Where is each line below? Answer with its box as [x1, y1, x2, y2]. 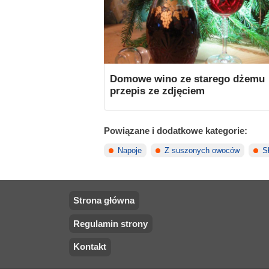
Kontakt [73, 241, 107, 252]
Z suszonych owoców [165, 146, 240, 155]
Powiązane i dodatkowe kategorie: [104, 125, 248, 136]
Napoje [118, 146, 142, 155]
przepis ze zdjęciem [109, 85, 205, 97]
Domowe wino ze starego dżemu [109, 73, 265, 85]
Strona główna [73, 195, 135, 205]
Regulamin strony [73, 218, 148, 229]
